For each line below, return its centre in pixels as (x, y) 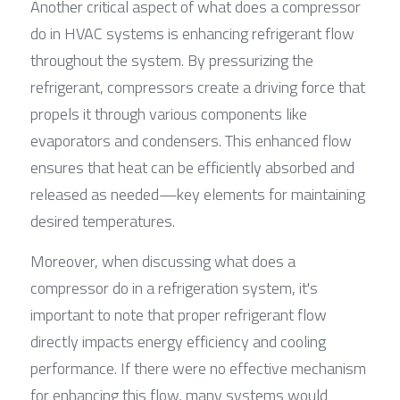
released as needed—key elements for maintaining (198, 194)
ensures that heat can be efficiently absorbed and (192, 167)
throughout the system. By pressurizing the (172, 60)
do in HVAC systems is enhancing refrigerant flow (192, 33)
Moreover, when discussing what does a (163, 261)
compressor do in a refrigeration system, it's (174, 287)
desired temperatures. (103, 221)
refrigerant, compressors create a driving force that (198, 87)
